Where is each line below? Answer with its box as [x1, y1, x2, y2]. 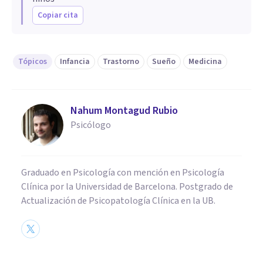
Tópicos [18, 55, 47, 68]
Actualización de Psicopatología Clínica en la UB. [21, 194, 215, 207]
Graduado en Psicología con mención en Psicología [21, 166, 224, 179]
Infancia [60, 55, 90, 68]
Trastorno [103, 55, 139, 68]
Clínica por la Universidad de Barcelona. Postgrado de [21, 180, 233, 193]
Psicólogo [70, 118, 111, 131]
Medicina [188, 55, 222, 68]
